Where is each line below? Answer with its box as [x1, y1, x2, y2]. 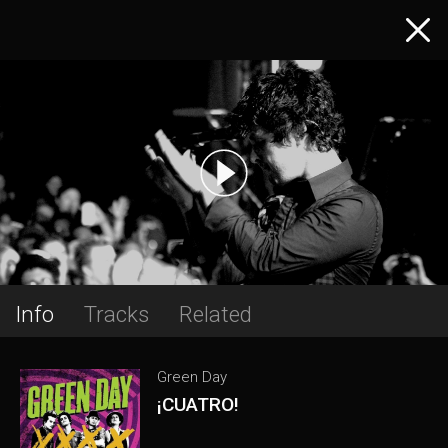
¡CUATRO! [157, 393, 240, 416]
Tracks [84, 301, 149, 327]
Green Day [157, 368, 228, 386]
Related [179, 301, 252, 327]
